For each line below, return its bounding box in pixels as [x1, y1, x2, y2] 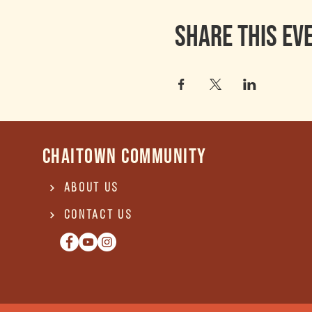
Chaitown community [42, 143, 207, 169]
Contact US [63, 208, 133, 222]
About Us [63, 181, 120, 195]
